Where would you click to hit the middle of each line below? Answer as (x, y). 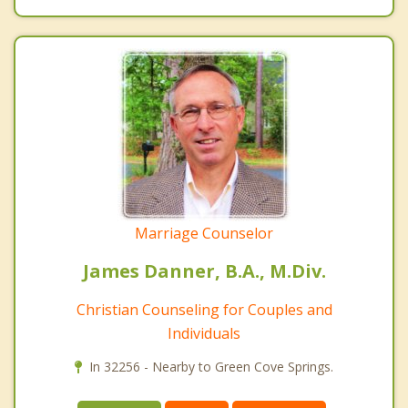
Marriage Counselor (204, 233)
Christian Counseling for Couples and (204, 309)
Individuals (204, 333)
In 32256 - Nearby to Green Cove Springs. (211, 366)
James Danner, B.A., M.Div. (204, 270)
